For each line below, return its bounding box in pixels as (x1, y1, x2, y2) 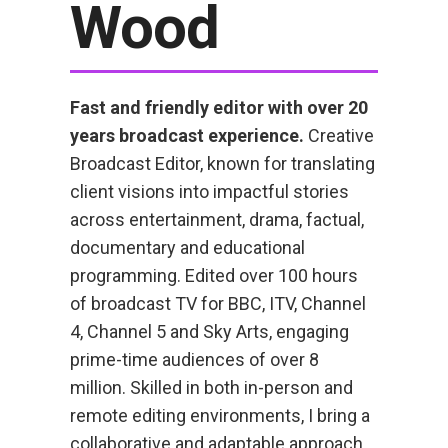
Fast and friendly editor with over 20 (70, 97, 368, 119)
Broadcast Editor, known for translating (70, 153, 375, 175)
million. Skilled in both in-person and (70, 377, 353, 399)
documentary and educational (70, 237, 305, 259)
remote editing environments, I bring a (70, 405, 370, 427)
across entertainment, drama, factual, (70, 209, 364, 231)
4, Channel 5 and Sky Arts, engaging (70, 321, 349, 343)
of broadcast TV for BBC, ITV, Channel (70, 293, 366, 315)
